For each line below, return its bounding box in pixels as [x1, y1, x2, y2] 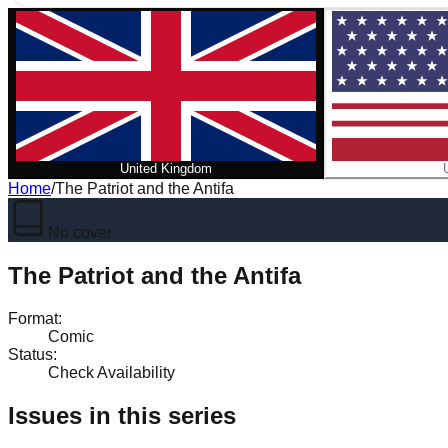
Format [8, 309, 58, 327]
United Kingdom [120, 161, 212, 176]
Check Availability [48, 363, 175, 381]
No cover [48, 224, 112, 241]
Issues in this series [8, 401, 236, 429]
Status [8, 345, 53, 363]
